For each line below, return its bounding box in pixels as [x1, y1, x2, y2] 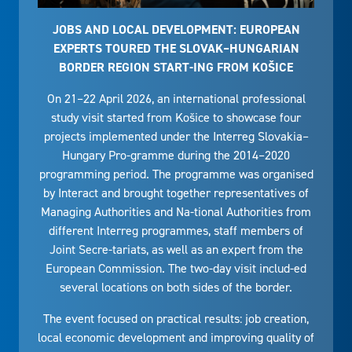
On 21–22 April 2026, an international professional [46, 90, 306, 108]
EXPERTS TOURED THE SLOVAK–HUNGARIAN [53, 40, 299, 57]
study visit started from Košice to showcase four [51, 109, 301, 126]
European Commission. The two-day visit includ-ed [46, 260, 306, 277]
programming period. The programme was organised [38, 166, 313, 183]
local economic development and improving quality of [38, 329, 314, 346]
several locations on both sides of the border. [60, 279, 292, 296]
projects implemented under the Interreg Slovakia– [43, 128, 309, 145]
